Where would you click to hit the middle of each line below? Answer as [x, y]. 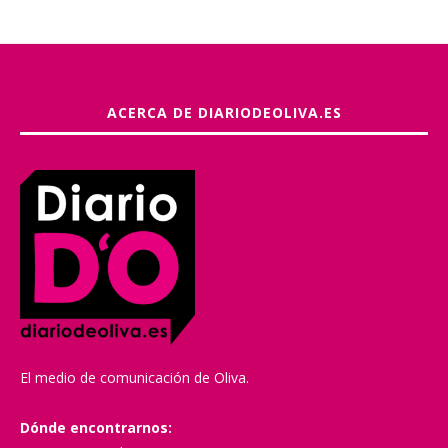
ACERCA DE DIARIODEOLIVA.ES [224, 112]
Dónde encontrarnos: [96, 427]
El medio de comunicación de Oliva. [134, 377]
